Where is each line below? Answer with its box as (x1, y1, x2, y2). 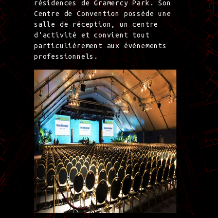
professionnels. (34, 52, 99, 60)
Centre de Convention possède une (34, 9, 171, 18)
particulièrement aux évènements (34, 41, 167, 50)
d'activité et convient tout (34, 31, 150, 39)
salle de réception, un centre (34, 20, 159, 28)
